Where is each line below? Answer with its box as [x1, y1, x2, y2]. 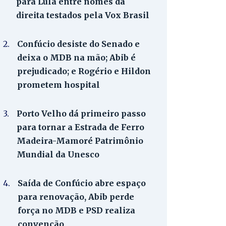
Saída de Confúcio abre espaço [18, 178, 146, 188]
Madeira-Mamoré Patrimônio [17, 136, 143, 146]
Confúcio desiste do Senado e [17, 39, 140, 49]
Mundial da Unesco [17, 149, 99, 159]
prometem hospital [17, 80, 100, 90]
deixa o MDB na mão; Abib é [17, 52, 136, 63]
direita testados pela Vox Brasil [16, 10, 149, 20]
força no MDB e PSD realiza [18, 205, 135, 215]
